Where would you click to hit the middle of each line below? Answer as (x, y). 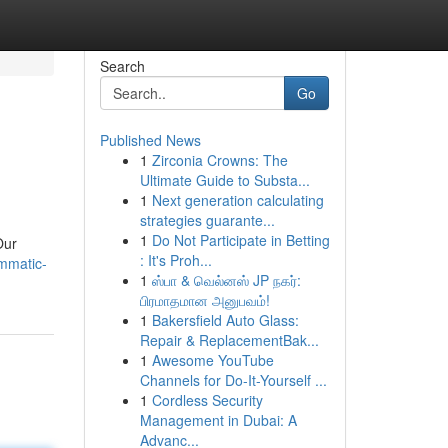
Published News (150, 140)
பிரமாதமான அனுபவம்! (204, 300)
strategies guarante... (207, 220)
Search (122, 66)
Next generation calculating (237, 200)
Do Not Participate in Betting (240, 240)
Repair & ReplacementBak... (229, 340)
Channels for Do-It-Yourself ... (233, 380)
